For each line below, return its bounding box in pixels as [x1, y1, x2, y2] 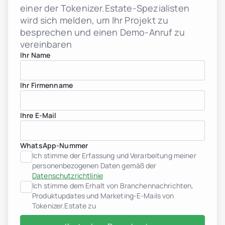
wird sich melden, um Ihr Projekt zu [20, 14, 169, 26]
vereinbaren [20, 38, 72, 50]
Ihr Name [20, 50, 51, 60]
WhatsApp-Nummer [20, 140, 88, 150]
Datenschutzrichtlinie [32, 170, 103, 180]
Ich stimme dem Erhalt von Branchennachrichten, [32, 180, 194, 190]
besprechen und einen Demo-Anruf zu [20, 26, 185, 38]
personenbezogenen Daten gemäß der [32, 160, 157, 170]
